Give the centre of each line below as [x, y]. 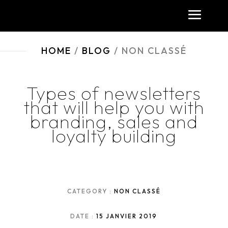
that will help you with [114, 107]
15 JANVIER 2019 [127, 216]
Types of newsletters [114, 93]
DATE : [83, 216]
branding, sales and [114, 121]
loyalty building [114, 136]
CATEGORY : [90, 191]
